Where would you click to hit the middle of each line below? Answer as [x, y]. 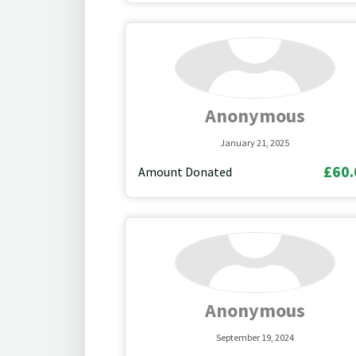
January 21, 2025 [255, 142]
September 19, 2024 [255, 337]
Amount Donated [186, 171]
